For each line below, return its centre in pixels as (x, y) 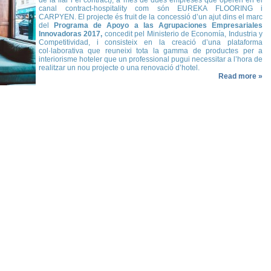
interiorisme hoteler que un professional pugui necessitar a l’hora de (151, 59)
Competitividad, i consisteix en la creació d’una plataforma (151, 42)
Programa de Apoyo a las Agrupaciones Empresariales (158, 25)
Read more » (240, 76)
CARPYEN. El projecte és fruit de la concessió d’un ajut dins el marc (151, 17)
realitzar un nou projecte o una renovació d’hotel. (119, 68)
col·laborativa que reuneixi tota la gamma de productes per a (151, 51)
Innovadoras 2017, (71, 34)
